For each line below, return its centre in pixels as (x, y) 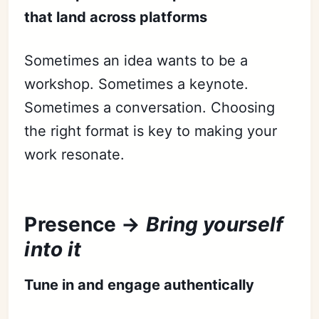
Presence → (85, 225)
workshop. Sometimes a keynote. (137, 84)
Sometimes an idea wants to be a (136, 61)
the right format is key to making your (151, 131)
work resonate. (75, 155)
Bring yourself (215, 225)
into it (53, 250)
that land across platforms (116, 17)
